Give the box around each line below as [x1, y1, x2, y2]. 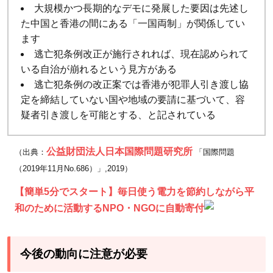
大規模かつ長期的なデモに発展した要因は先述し [34, 2, 249, 13]
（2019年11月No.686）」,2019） [15, 163, 132, 173]
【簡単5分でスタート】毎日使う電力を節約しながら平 [15, 186, 254, 197]
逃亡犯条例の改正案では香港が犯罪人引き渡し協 [34, 79, 249, 90]
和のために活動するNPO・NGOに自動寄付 [15, 202, 204, 213]
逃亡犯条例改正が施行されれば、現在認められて [34, 48, 249, 59]
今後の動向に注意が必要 [20, 247, 147, 260]
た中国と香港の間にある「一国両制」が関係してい [21, 18, 245, 29]
